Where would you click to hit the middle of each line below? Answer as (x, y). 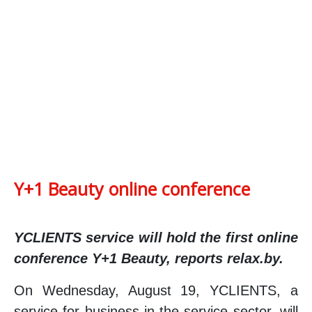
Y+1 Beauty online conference (132, 188)
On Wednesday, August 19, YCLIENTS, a (156, 290)
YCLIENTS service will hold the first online (156, 237)
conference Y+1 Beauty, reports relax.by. (149, 258)
